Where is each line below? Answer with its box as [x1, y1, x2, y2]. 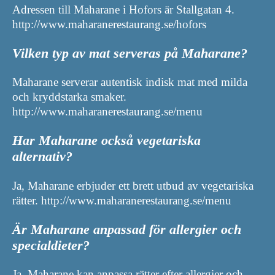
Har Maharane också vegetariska [12, 133, 201, 149]
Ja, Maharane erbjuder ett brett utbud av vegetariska [12, 179, 254, 192]
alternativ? [12, 149, 72, 165]
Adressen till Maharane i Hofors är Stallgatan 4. [12, 2, 234, 16]
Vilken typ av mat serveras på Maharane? [12, 45, 247, 61]
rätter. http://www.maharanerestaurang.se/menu [12, 193, 231, 207]
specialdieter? [12, 237, 90, 253]
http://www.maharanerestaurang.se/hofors [12, 17, 206, 31]
